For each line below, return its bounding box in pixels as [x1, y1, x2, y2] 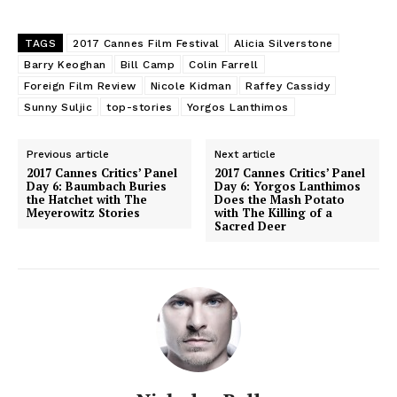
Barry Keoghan [24, 58, 106, 72]
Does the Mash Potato [214, 191, 346, 208]
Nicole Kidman [150, 80, 231, 93]
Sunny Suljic [24, 101, 92, 114]
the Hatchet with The [27, 191, 147, 208]
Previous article [27, 148, 109, 161]
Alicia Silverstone [233, 37, 333, 51]
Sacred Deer [214, 218, 287, 235]
